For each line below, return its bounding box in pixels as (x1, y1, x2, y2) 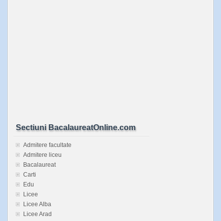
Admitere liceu (23, 151, 62, 159)
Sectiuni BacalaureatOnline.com (16, 123, 136, 132)
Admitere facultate (23, 142, 72, 149)
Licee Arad (23, 211, 52, 218)
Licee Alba (23, 201, 51, 208)
